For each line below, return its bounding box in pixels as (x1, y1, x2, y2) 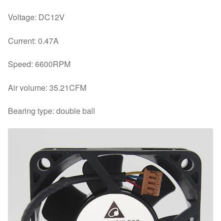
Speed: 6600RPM (8, 58, 71, 70)
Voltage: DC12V (8, 11, 65, 23)
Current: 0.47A (8, 35, 59, 46)
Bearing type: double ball (8, 105, 95, 117)
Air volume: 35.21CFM (8, 81, 86, 93)
